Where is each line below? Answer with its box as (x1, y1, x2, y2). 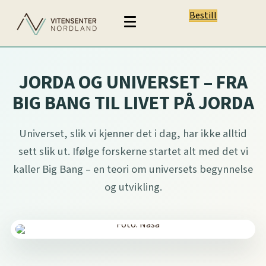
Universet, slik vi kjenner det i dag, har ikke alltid (19, 125, 247, 141)
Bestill (189, 9, 217, 22)
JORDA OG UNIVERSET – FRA (18, 68, 248, 96)
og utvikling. (104, 179, 162, 195)
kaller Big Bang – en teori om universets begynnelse (13, 161, 253, 177)
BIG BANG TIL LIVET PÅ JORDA (12, 89, 254, 117)
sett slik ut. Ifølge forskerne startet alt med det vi (18, 143, 248, 159)
